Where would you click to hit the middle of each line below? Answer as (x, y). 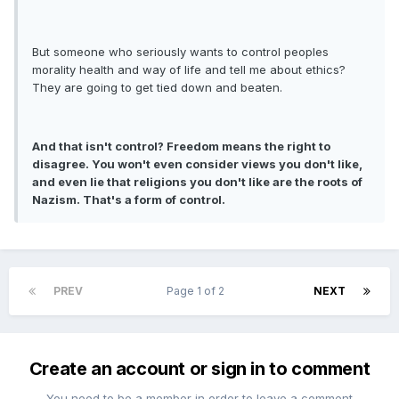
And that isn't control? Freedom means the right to (181, 146)
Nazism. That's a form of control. (129, 199)
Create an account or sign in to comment (199, 368)
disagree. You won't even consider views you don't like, (197, 163)
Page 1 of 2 (198, 290)
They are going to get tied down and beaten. (157, 87)
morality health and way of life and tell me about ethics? (189, 69)
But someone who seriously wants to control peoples (180, 51)
